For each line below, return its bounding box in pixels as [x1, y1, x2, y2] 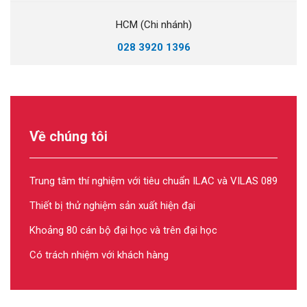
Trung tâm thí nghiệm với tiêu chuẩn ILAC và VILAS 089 [29, 174, 278, 187]
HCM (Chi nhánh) [115, 18, 192, 31]
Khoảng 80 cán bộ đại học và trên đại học [29, 223, 217, 236]
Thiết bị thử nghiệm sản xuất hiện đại [29, 199, 195, 212]
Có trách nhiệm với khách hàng [29, 248, 169, 261]
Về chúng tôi [29, 127, 108, 145]
